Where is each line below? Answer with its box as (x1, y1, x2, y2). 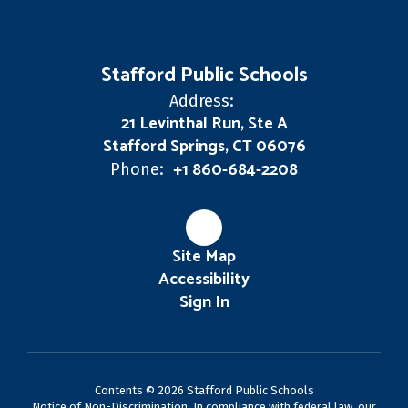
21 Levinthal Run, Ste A (120, 110, 288, 138)
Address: (169, 91, 234, 111)
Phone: (110, 159, 164, 179)
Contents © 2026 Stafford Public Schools (94, 383, 314, 397)
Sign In (178, 289, 229, 316)
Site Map (172, 243, 236, 270)
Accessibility (158, 266, 250, 293)
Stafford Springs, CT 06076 (102, 133, 306, 160)
